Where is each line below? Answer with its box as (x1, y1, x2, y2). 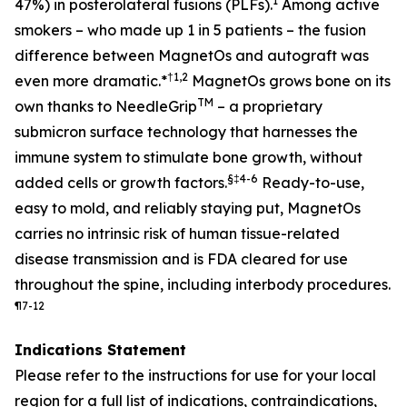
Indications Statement (15, 341, 186, 359)
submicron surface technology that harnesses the (15, 123, 358, 141)
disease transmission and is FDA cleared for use (15, 250, 348, 268)
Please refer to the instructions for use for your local (15, 366, 376, 384)
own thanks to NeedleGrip (15, 97, 197, 115)
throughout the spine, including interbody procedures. (15, 275, 391, 293)
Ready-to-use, (262, 174, 364, 192)
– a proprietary (213, 97, 323, 115)
